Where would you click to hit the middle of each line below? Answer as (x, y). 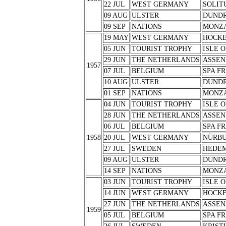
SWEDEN (146, 149)
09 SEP (115, 26)
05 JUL (114, 215)
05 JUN (115, 49)
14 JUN (115, 193)
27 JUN (115, 204)
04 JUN (115, 104)
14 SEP (115, 171)
